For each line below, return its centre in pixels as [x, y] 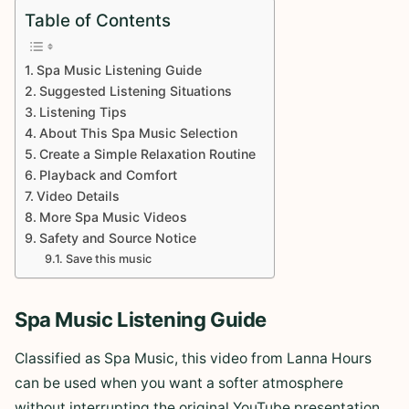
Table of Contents [98, 21]
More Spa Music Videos [113, 217]
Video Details [78, 196]
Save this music [108, 259]
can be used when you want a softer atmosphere [179, 383]
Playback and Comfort [108, 175]
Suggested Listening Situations [135, 91]
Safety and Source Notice [117, 238]
